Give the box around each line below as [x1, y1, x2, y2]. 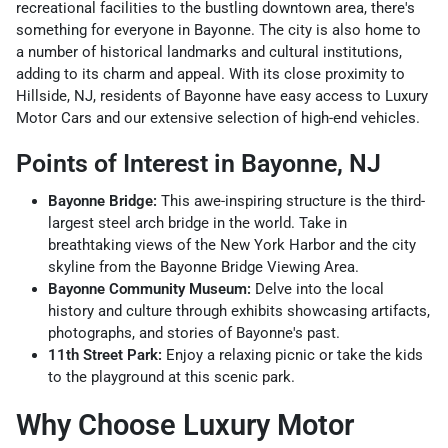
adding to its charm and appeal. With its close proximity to [16, 64, 405, 83]
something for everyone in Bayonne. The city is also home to [16, 20, 421, 39]
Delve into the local [251, 279, 384, 298]
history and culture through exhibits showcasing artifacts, [48, 301, 430, 320]
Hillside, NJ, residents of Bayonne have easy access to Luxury [16, 86, 428, 105]
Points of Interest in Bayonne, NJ [16, 148, 381, 178]
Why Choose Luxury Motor [16, 407, 354, 442]
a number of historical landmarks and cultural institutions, [16, 42, 402, 61]
